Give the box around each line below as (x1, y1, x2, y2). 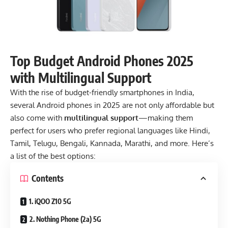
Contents (32, 173, 64, 184)
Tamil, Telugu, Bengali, (10, 138, 88, 148)
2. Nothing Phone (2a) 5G (30, 214, 101, 223)
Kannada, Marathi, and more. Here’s (88, 138, 214, 148)
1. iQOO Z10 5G (29, 196, 71, 206)
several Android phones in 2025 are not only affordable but (10, 100, 214, 110)
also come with (10, 112, 64, 123)
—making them (138, 112, 193, 123)
